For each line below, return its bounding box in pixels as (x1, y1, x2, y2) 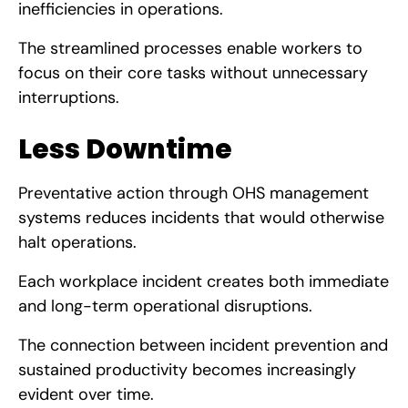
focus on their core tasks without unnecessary (18, 61, 368, 84)
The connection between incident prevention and (18, 333, 388, 356)
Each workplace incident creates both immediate (18, 270, 389, 292)
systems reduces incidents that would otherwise (18, 206, 384, 229)
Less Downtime (18, 129, 232, 168)
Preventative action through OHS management (18, 181, 369, 204)
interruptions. (18, 86, 119, 108)
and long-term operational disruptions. (18, 294, 312, 317)
